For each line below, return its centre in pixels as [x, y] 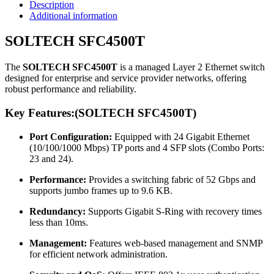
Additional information [73, 15]
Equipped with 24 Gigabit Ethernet [182, 136]
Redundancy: [57, 211]
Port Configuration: [71, 136]
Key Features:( [42, 113]
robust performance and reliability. [71, 89]
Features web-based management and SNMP [176, 243]
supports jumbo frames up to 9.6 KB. [101, 190]
